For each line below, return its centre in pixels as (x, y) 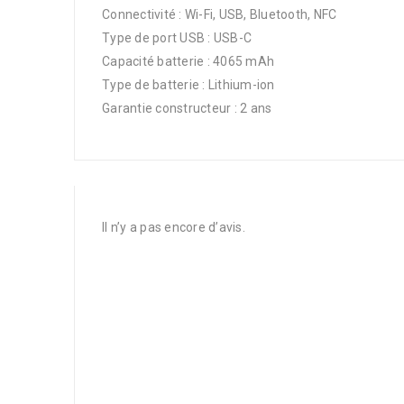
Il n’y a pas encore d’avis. (174, 227)
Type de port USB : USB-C (177, 38)
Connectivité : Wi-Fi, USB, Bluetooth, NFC (220, 14)
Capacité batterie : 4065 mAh (188, 61)
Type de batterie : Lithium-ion (188, 85)
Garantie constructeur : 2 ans (187, 108)
